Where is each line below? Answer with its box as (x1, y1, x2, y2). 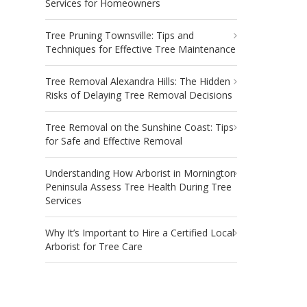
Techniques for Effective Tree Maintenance (45, 42, 236, 56)
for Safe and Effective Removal (45, 134, 182, 147)
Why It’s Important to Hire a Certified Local (45, 226, 234, 239)
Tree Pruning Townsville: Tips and (45, 29, 194, 42)
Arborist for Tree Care (45, 240, 143, 253)
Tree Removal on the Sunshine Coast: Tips (45, 121, 234, 134)
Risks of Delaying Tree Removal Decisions (45, 88, 232, 101)
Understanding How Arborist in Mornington (45, 167, 236, 180)
